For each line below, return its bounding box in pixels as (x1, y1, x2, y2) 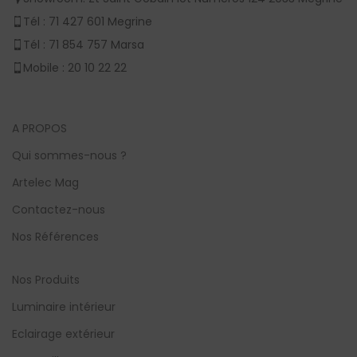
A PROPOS (12, 120, 68, 137)
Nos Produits (12, 272, 80, 288)
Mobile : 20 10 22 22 (23, 60, 127, 76)
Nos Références (12, 229, 100, 245)
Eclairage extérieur (12, 326, 116, 343)
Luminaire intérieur (12, 299, 116, 316)
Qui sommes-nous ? (12, 147, 127, 164)
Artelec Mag (12, 175, 80, 191)
